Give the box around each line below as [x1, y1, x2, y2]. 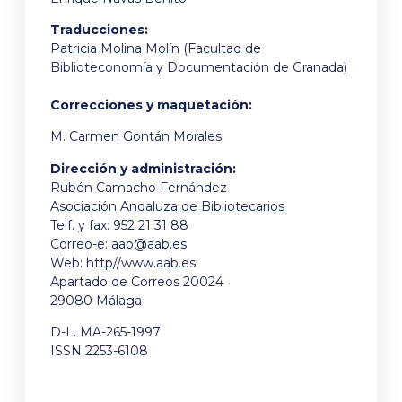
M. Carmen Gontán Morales [50, 128, 222, 145]
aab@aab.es [111, 235, 187, 252]
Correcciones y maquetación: [50, 97, 252, 114]
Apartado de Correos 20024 [50, 273, 223, 290]
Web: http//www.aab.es [50, 254, 196, 271]
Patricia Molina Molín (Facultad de [50, 40, 261, 57]
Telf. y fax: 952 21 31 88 [50, 216, 188, 233]
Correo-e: [50, 235, 111, 252]
